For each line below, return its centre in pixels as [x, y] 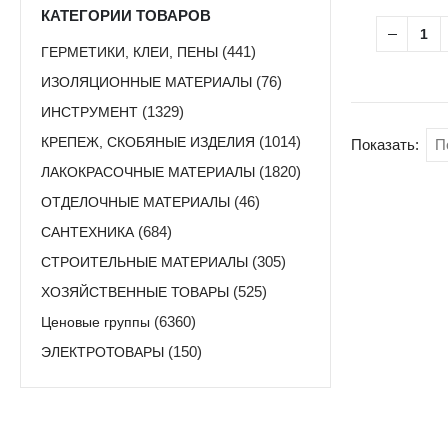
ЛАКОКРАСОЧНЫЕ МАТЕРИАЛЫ [148, 171]
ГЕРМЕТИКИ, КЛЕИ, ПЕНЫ [129, 51]
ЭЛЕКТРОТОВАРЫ [102, 351]
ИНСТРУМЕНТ [89, 111]
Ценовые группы [95, 321]
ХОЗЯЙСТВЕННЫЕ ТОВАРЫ [135, 291]
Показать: [385, 145]
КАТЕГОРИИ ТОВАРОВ [126, 16]
